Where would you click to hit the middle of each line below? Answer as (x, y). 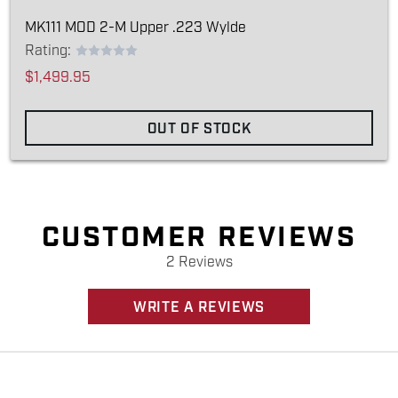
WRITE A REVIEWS (199, 307)
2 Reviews (199, 262)
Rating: (48, 51)
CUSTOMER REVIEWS (199, 238)
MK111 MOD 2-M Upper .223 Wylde (135, 28)
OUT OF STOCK (199, 129)
